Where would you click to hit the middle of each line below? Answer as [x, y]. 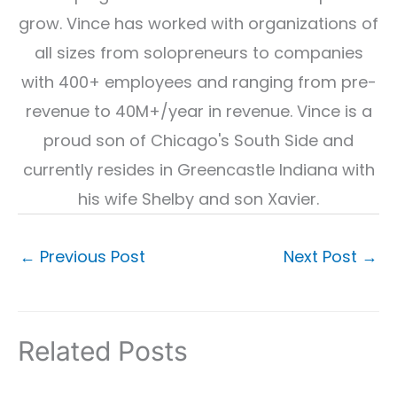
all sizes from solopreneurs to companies [198, 53]
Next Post [323, 257]
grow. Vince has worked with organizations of [198, 23]
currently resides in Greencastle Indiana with [198, 170]
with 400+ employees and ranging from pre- [198, 82]
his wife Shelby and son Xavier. [198, 199]
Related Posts [103, 350]
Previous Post [90, 257]
